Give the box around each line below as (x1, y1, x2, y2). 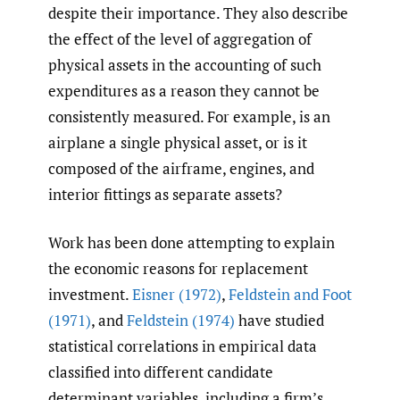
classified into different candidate (48, 362, 273, 383)
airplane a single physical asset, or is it (48, 131, 307, 153)
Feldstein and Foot (229, 284, 352, 305)
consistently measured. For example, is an (48, 105, 330, 127)
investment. (48, 284, 132, 305)
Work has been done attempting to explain (48, 232, 335, 254)
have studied (235, 310, 324, 331)
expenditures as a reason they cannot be (48, 79, 320, 101)
